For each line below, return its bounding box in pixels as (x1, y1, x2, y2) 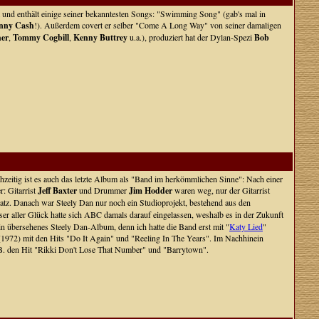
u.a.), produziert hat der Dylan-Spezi (127, 31, 254, 43)
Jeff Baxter (38, 184, 77, 197)
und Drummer (77, 184, 129, 196)
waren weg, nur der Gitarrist (172, 184, 270, 196)
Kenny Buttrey (73, 31, 127, 43)
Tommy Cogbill (13, 31, 69, 43)
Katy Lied (229, 221, 263, 232)
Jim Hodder (129, 184, 172, 197)
